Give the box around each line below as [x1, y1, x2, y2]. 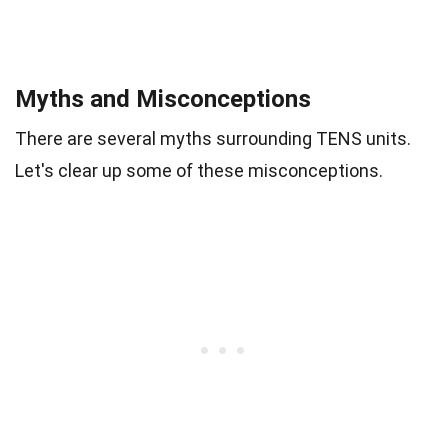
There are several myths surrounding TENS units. [15, 128, 411, 149]
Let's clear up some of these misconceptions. [15, 160, 383, 181]
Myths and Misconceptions [15, 85, 311, 113]
